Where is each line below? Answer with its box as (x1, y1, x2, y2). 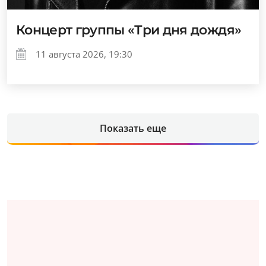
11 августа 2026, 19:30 (36, 48, 132, 61)
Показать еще (100, 122, 166, 135)
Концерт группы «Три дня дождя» (16, 22, 242, 39)
